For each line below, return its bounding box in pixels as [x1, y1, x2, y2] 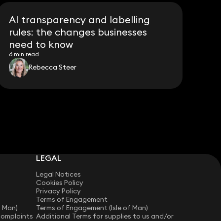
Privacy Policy [36, 186, 81, 196]
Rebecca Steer [29, 63, 77, 72]
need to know [9, 37, 74, 50]
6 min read [9, 50, 39, 58]
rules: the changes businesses [9, 25, 147, 38]
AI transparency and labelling [9, 13, 150, 26]
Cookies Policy [36, 178, 84, 187]
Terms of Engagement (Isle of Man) [36, 203, 148, 213]
